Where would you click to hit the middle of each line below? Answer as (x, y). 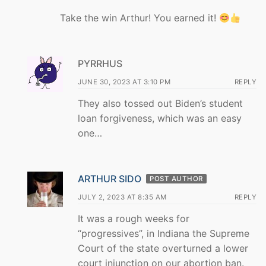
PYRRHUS (100, 64)
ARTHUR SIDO (110, 178)
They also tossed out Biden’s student (160, 104)
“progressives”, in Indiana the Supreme (164, 233)
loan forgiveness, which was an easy (160, 118)
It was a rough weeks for (134, 218)
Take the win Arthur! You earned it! (140, 18)
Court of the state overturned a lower (163, 248)
